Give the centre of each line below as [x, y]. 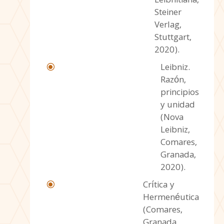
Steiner [168, 13]
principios [179, 93]
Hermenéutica [171, 198]
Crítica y [158, 185]
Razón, [173, 80]
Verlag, [168, 25]
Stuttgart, [173, 38]
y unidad [177, 105]
